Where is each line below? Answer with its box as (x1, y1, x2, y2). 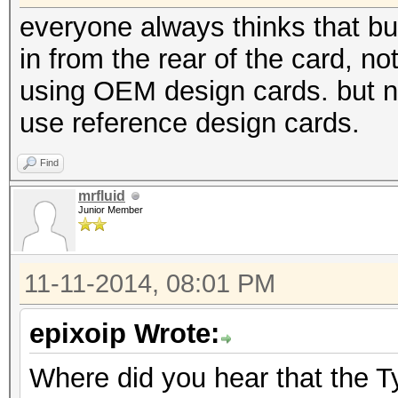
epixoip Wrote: (29, 318, 219, 349)
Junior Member (78, 204, 143, 215)
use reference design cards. (20, 107, 360, 139)
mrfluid (78, 188, 125, 203)
